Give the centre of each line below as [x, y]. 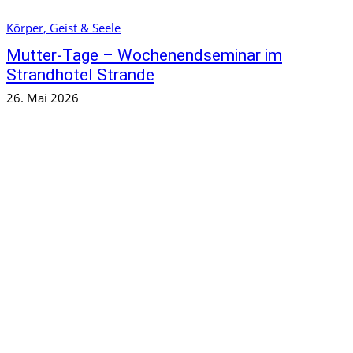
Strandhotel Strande [80, 75]
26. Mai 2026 [43, 98]
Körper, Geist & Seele [63, 28]
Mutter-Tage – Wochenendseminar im [144, 56]
